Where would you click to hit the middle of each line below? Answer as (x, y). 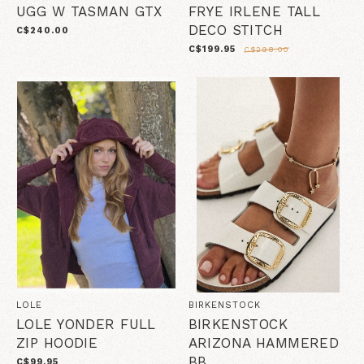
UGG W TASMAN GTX (89, 12)
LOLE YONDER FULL (86, 325)
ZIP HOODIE (57, 343)
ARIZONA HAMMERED (264, 343)
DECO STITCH (236, 30)
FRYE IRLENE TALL (254, 12)
